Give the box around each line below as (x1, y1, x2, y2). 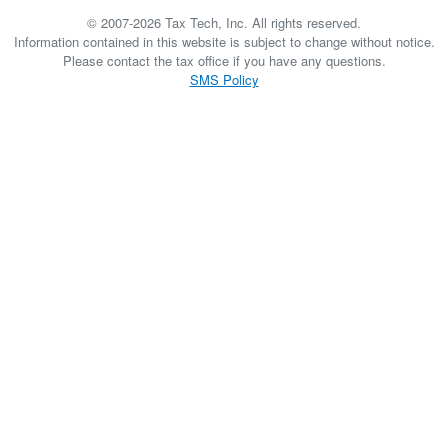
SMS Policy (189, 70, 259, 89)
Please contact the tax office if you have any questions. (62, 51, 386, 70)
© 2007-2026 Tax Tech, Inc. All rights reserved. (87, 13, 361, 32)
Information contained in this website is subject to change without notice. (13, 32, 435, 51)
